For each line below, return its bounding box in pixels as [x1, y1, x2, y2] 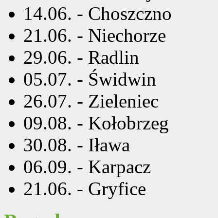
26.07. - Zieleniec [23, 90, 159, 111]
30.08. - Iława [23, 134, 130, 155]
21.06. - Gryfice [23, 178, 146, 199]
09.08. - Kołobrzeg [23, 112, 169, 133]
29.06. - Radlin [23, 46, 139, 68]
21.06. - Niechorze [23, 24, 166, 46]
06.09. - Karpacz [23, 156, 151, 177]
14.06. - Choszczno [23, 2, 172, 24]
